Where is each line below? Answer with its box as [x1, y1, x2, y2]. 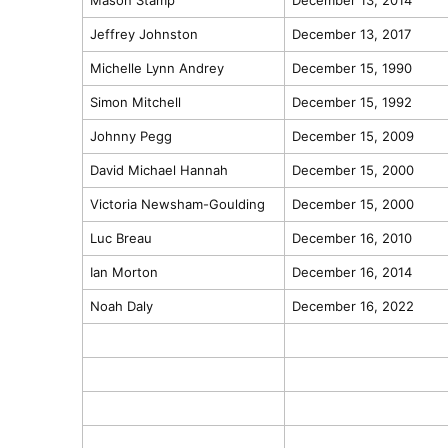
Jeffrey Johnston [89, 25, 198, 42]
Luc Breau [89, 229, 152, 246]
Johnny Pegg [89, 127, 172, 144]
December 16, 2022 [291, 297, 414, 314]
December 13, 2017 [291, 25, 411, 42]
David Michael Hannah [89, 161, 228, 178]
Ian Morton [89, 263, 158, 280]
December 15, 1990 [291, 59, 412, 76]
